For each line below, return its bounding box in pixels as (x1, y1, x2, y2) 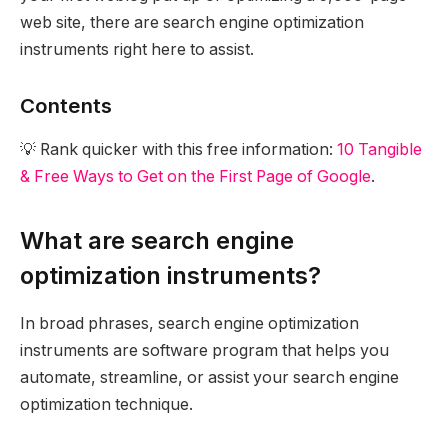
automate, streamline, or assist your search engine (20, 368, 399, 388)
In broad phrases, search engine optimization (20, 314, 359, 334)
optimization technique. (20, 395, 193, 415)
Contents (20, 92, 112, 118)
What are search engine (20, 225, 294, 255)
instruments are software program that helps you (20, 341, 389, 361)
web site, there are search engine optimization (20, 13, 364, 33)
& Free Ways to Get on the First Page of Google (20, 167, 371, 187)
